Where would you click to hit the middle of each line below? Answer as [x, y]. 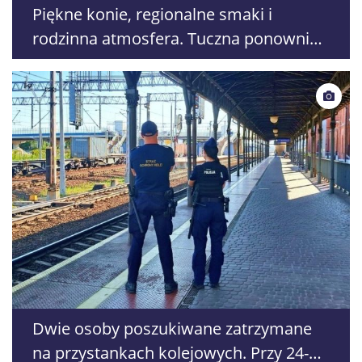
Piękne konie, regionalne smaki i [152, 14]
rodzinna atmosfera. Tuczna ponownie [175, 38]
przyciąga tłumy [91, 62]
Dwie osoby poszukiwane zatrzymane [172, 328]
